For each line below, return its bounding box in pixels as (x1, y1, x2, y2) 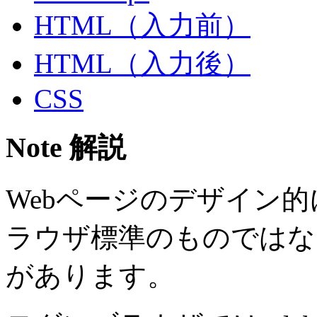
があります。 (6, 260, 175, 291)
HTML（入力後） (34, 48, 250, 79)
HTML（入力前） (34, 10, 250, 41)
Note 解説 (6, 131, 126, 163)
